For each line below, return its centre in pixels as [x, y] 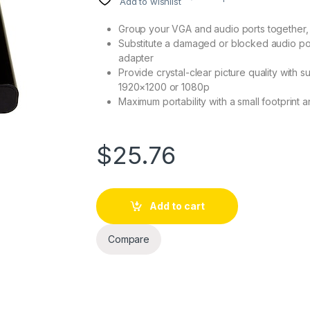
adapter [136, 57]
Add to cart [177, 206]
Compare [129, 239]
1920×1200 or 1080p [164, 86]
